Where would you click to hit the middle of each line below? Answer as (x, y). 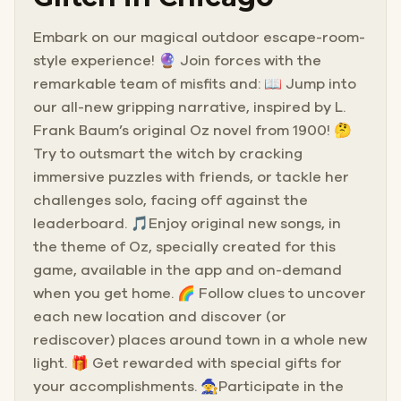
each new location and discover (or (160, 316)
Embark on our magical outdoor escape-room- (199, 37)
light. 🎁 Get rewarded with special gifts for (188, 363)
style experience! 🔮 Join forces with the (177, 60)
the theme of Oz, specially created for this (184, 247)
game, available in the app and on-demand (188, 270)
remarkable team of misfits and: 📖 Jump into (195, 84)
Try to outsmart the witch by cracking (168, 154)
